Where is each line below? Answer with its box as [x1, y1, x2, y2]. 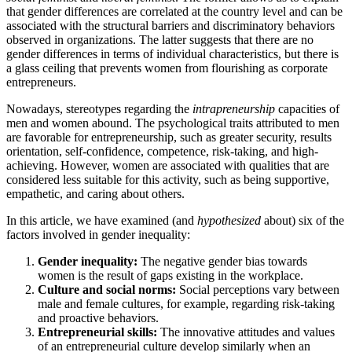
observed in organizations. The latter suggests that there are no [6, 33, 313, 47]
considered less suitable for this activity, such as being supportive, [6, 173, 329, 187]
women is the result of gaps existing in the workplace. [38, 269, 303, 283]
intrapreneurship [192, 102, 275, 116]
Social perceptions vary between [176, 283, 339, 297]
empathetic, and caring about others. [6, 187, 185, 201]
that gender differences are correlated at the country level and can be [6, 5, 343, 19]
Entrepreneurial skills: [38, 325, 157, 339]
